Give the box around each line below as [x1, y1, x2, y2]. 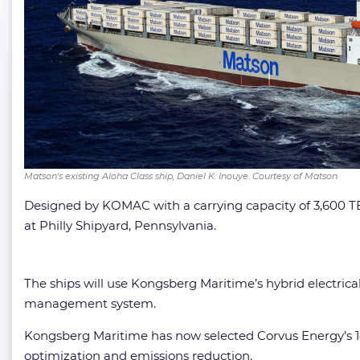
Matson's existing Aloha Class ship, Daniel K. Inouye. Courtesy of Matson [24, 170, 337, 182]
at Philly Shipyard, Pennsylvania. [24, 218, 216, 233]
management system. [24, 296, 159, 311]
